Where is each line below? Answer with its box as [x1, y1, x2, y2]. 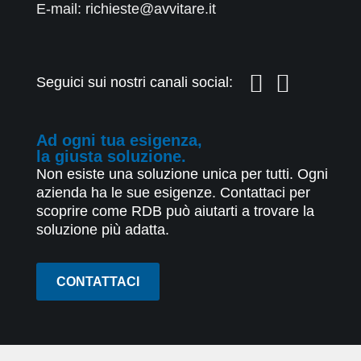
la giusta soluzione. [36, 147, 186, 165]
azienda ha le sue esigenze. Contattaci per [36, 184, 310, 201]
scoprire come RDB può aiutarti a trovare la [36, 202, 314, 219]
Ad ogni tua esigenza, [36, 131, 202, 149]
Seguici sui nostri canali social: [36, 73, 233, 90]
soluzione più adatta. [36, 221, 169, 238]
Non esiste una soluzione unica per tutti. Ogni [36, 165, 328, 182]
